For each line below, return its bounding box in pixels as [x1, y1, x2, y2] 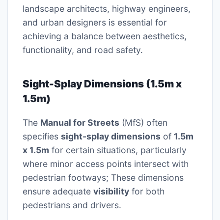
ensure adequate [23, 186, 93, 197]
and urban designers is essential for [23, 17, 167, 27]
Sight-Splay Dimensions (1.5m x [23, 77, 182, 90]
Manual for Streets [40, 117, 119, 128]
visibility [93, 186, 129, 197]
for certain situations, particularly [49, 145, 187, 156]
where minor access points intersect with [23, 159, 189, 169]
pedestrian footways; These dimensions [23, 172, 184, 183]
